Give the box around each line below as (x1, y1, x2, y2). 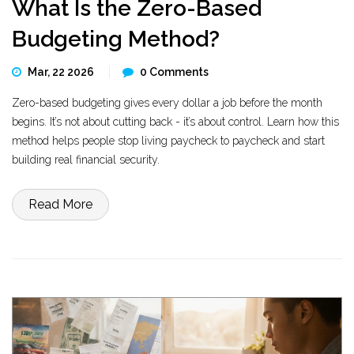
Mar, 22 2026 (28, 66, 96, 78)
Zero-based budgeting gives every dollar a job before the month (12, 96, 322, 109)
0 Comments (140, 66, 209, 78)
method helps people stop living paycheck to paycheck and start (12, 134, 325, 147)
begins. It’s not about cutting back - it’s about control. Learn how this (12, 115, 339, 128)
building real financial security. (12, 153, 160, 166)
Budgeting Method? (12, 26, 220, 52)
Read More (28, 197, 92, 212)
